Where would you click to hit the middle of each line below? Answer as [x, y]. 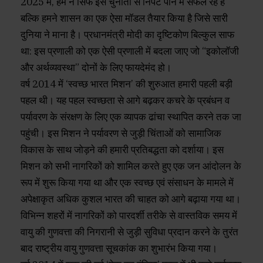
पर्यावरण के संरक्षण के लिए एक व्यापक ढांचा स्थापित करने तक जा [131, 117]
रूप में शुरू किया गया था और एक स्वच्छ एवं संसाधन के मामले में [127, 183]
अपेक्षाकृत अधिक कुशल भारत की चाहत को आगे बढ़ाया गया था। [131, 199]
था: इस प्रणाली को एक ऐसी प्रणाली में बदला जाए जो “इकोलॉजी [130, 51]
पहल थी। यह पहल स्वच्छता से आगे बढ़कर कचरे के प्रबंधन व [125, 101]
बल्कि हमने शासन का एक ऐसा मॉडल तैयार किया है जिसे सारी [124, 18]
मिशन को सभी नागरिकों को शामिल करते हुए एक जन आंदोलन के [131, 166]
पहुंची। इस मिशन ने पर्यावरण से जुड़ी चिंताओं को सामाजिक [121, 134]
